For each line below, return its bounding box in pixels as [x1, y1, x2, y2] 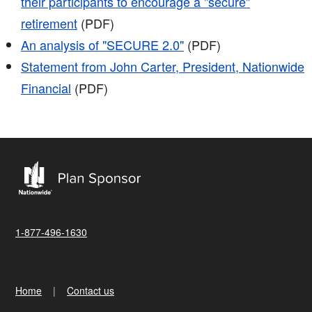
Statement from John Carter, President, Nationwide [21, 57, 304, 76]
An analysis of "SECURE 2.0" [21, 36, 184, 54]
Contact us [67, 283, 114, 298]
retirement [21, 14, 77, 33]
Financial [21, 79, 71, 97]
